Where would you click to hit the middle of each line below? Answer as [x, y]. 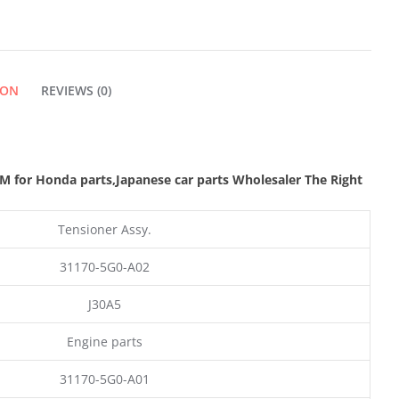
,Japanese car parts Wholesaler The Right [237, 179]
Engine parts [104, 341]
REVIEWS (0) [76, 90]
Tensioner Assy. [104, 229]
